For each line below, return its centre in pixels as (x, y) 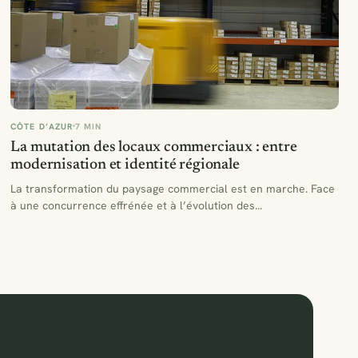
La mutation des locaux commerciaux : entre (154, 147)
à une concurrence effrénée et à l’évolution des (133, 205)
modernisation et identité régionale (125, 165)
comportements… (55, 222)
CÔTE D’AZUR (42, 126)
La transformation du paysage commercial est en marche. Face (173, 188)
